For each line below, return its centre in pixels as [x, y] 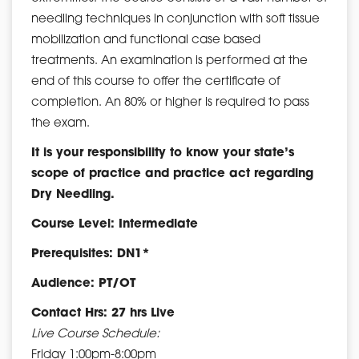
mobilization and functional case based [146, 40]
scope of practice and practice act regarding [172, 174]
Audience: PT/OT [83, 284]
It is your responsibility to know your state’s [163, 153]
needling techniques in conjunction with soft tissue [175, 19]
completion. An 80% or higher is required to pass [170, 103]
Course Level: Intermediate [115, 224]
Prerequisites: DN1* [91, 254]
